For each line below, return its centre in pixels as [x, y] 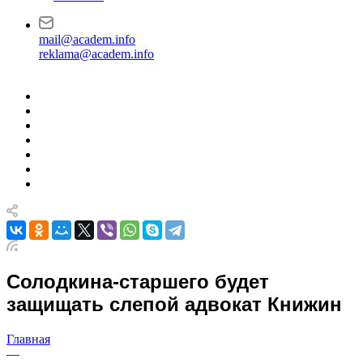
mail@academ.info [87, 39]
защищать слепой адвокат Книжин [174, 304]
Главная [28, 339]
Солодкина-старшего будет [138, 281]
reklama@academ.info [96, 54]
